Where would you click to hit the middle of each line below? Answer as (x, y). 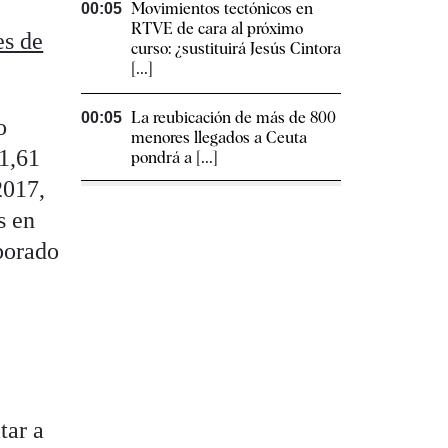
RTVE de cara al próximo (217, 28)
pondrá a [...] (174, 157)
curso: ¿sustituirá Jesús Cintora (236, 48)
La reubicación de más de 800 (233, 117)
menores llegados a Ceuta (219, 137)
